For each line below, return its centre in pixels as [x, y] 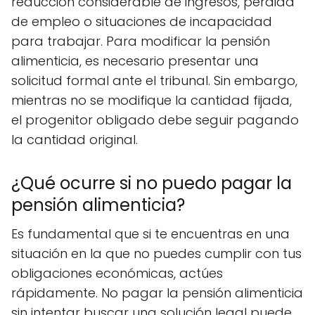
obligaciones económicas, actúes [117, 274]
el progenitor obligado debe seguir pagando [155, 120]
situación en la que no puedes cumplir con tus [156, 254]
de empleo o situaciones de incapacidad [142, 22]
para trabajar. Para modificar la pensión [141, 41]
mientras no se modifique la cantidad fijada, [152, 101]
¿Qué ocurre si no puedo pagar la [152, 184]
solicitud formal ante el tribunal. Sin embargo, [154, 81]
